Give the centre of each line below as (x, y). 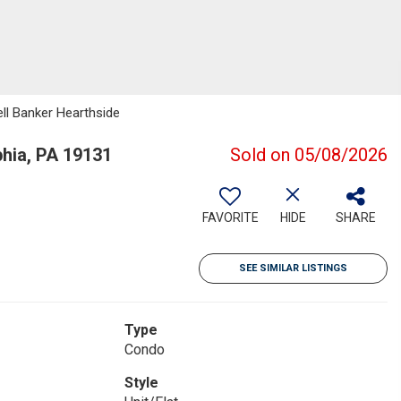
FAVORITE (230, 218)
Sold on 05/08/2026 (309, 155)
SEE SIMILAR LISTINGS (293, 268)
